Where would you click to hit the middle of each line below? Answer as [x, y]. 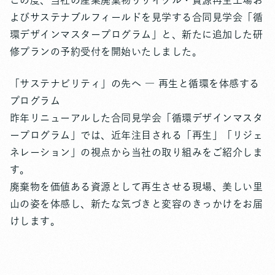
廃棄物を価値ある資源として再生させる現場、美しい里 [136, 187]
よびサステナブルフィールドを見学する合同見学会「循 [136, 17]
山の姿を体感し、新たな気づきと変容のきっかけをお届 [137, 204]
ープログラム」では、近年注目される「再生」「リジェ [136, 135]
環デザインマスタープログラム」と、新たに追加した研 [136, 34]
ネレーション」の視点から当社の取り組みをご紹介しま [136, 152]
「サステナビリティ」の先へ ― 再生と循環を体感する [135, 83]
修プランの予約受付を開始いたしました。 [106, 52]
